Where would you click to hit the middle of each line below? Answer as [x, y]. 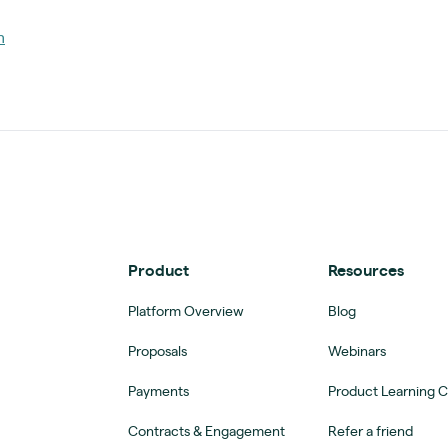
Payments [158, 391]
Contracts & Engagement [206, 431]
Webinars [357, 351]
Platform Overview [186, 311]
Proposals [157, 351]
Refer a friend [370, 431]
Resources [366, 270]
